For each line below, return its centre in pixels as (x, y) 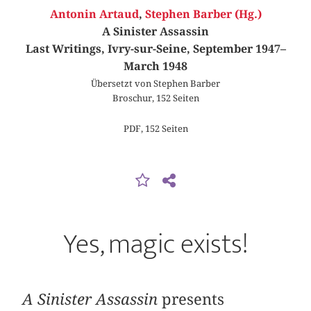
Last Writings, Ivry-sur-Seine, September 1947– (155, 49)
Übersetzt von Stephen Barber (155, 84)
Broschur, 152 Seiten (155, 98)
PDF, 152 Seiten (155, 128)
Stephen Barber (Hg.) (203, 15)
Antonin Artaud (94, 15)
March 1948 (155, 67)
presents (193, 299)
